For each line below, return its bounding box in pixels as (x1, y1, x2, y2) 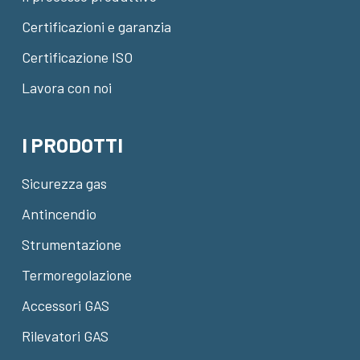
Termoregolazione (21, 266, 132, 284)
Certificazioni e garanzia (21, 18, 171, 35)
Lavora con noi (21, 79, 112, 96)
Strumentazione (21, 235, 121, 253)
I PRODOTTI (21, 133, 123, 157)
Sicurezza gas (21, 174, 107, 192)
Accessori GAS (21, 297, 109, 314)
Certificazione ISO (21, 48, 133, 66)
